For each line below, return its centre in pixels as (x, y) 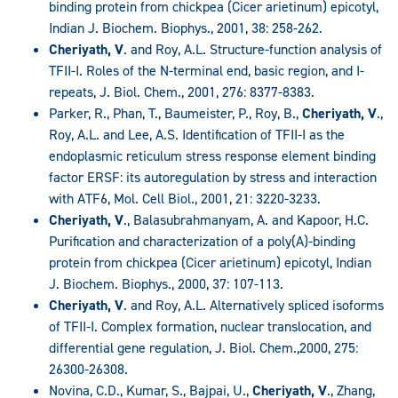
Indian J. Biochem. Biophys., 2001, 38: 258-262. (186, 28)
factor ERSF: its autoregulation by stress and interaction (213, 177)
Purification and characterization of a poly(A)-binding (202, 241)
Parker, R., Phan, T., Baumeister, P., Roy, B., (175, 113)
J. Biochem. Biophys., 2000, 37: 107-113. (166, 283)
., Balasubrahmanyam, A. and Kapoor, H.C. (246, 219)
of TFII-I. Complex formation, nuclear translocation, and (210, 326)
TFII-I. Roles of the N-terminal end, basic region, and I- (207, 70)
